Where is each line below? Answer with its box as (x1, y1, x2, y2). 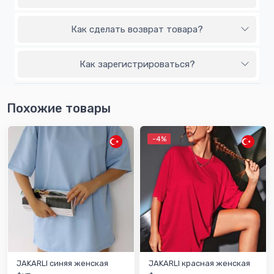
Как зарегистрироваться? (79, 58, 195, 70)
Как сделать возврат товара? (71, 23, 203, 35)
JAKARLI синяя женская (17, 258, 108, 268)
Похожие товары (7, 100, 111, 116)
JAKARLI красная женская (149, 258, 250, 268)
